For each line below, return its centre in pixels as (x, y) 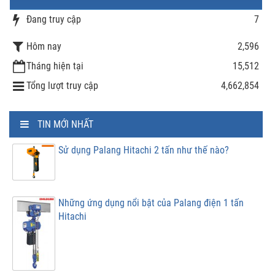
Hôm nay (44, 47)
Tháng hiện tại (55, 66)
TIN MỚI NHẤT (65, 125)
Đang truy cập (54, 20)
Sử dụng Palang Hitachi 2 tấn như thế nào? (144, 150)
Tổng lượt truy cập (62, 86)
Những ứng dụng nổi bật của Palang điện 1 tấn (151, 203)
